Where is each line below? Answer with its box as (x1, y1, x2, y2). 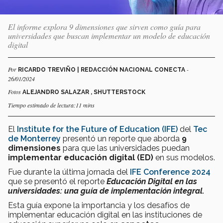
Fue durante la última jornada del (8, 167, 130, 177)
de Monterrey (8, 133, 61, 143)
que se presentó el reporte (8, 176, 107, 186)
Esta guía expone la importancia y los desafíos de (8, 200, 190, 210)
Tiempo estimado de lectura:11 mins (8, 101, 95, 109)
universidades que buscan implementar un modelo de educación (8, 30, 210, 41)
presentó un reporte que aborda (61, 133, 182, 143)
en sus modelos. (155, 152, 215, 162)
